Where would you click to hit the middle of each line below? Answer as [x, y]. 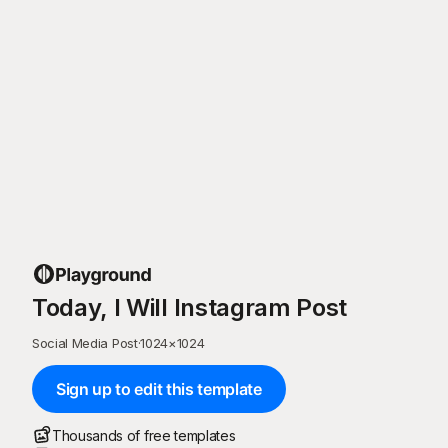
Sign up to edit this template [159, 388]
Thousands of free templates [144, 435]
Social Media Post [85, 342]
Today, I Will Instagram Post [190, 307]
